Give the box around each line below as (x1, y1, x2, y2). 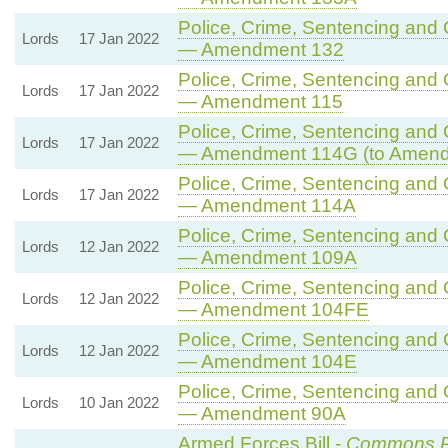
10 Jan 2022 (78, 393, 159, 411)
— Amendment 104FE (177, 298, 369, 320)
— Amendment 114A (177, 194, 356, 216)
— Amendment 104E (177, 350, 357, 372)
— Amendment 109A (177, 246, 357, 268)
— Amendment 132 (177, 38, 344, 60)
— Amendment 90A (177, 402, 346, 424)
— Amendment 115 (177, 90, 343, 112)
